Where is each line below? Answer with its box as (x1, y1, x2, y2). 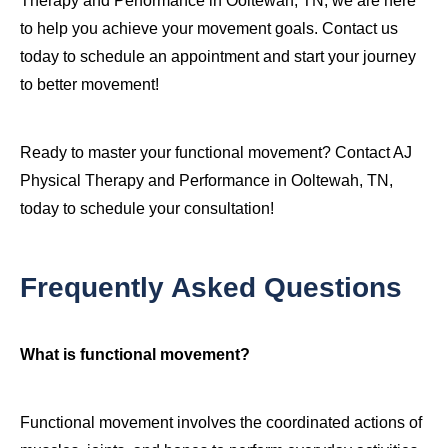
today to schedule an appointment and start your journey (20, 48, 416, 66)
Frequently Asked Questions (20, 272, 402, 304)
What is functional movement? (20, 346, 250, 364)
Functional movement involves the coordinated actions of (20, 414, 422, 432)
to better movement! (20, 76, 159, 94)
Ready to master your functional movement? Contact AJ (20, 144, 412, 162)
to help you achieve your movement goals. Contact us (20, 20, 398, 38)
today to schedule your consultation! (20, 200, 274, 218)
